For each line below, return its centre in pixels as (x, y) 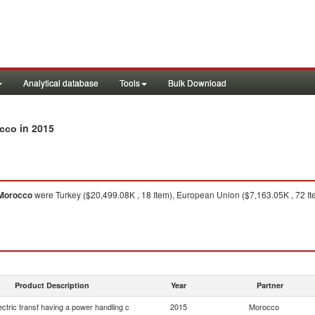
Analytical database (61, 83)
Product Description (52, 285)
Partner (270, 285)
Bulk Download (197, 83)
